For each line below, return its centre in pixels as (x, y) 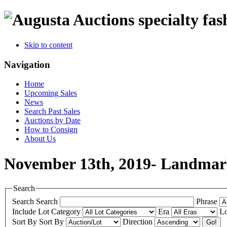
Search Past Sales (52, 111)
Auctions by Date (52, 121)
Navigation (27, 64)
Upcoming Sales (51, 93)
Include (24, 211)
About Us (40, 139)
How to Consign (51, 130)
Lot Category (60, 211)
